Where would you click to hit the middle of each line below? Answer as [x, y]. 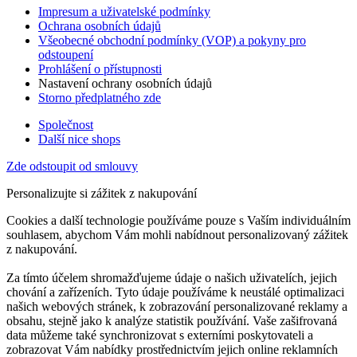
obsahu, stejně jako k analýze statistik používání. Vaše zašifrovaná [172, 321]
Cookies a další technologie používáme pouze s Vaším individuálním [178, 221]
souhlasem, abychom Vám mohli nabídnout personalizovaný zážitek [177, 235]
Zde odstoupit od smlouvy [72, 167]
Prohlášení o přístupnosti [100, 69]
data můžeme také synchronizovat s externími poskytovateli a [160, 335]
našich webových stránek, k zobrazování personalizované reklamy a [177, 307]
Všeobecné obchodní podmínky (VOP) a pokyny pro [172, 41]
